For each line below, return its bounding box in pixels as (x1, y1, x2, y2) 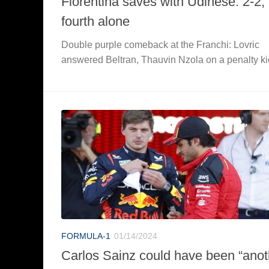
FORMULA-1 (61, 231, 110, 241)
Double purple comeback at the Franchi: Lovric (61, 39, 259, 50)
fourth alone (61, 13, 130, 29)
